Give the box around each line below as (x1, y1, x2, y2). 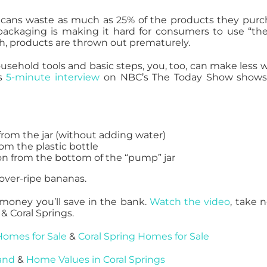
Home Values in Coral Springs (26, 253, 166, 265)
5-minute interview (2, 71, 100, 83)
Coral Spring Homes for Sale (78, 230, 210, 242)
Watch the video (149, 195, 231, 207)
